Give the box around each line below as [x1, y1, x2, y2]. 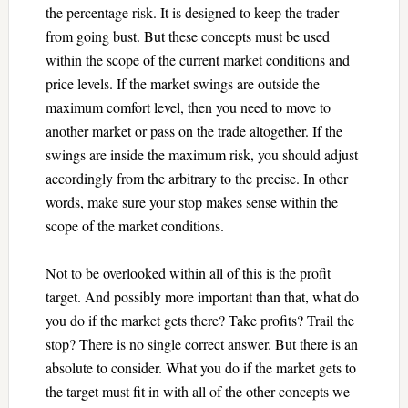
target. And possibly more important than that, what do [45, 286, 359, 306]
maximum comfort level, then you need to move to [45, 97, 331, 117]
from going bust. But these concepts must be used [45, 25, 330, 46]
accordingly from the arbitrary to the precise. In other [45, 168, 348, 188]
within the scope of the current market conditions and [45, 49, 350, 69]
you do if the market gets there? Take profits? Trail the [45, 310, 354, 330]
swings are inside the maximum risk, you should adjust [45, 144, 358, 164]
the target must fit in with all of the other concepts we [45, 381, 350, 401]
